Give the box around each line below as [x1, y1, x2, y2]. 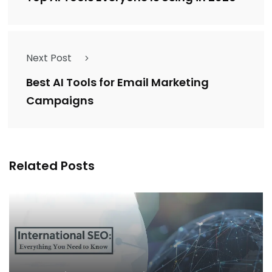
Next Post [26, 51, 72, 66]
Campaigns [26, 93, 93, 109]
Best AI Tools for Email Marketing [26, 75, 209, 90]
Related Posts [9, 157, 95, 175]
